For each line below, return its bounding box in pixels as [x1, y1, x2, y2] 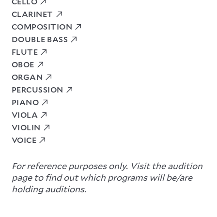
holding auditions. [12, 183, 86, 195]
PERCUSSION [12, 84, 63, 94]
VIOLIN [12, 122, 41, 132]
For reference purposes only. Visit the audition [12, 159, 202, 171]
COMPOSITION [12, 21, 73, 31]
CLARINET [12, 8, 53, 19]
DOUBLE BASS [12, 33, 68, 44]
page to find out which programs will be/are [12, 171, 192, 183]
